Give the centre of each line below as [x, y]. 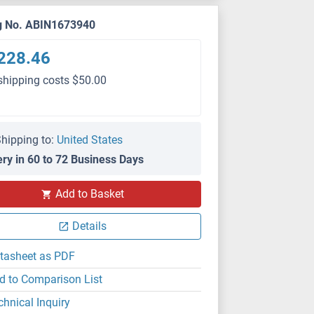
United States [90, 140]
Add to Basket [89, 194]
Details [90, 226]
